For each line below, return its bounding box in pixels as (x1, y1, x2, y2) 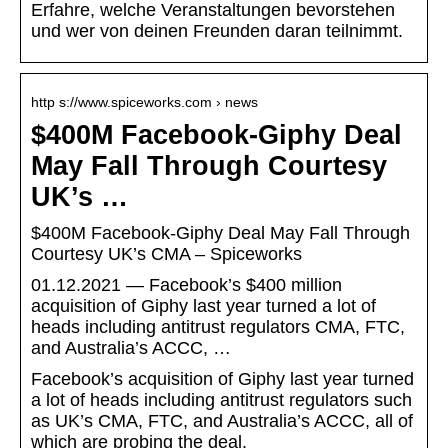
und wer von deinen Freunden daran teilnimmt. (31, 21, 403, 42)
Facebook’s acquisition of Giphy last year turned (31, 369, 414, 390)
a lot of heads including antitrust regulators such (31, 390, 412, 411)
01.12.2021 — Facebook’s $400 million (31, 275, 342, 296)
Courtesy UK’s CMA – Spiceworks (31, 244, 302, 265)
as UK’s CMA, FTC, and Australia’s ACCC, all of (31, 411, 413, 432)
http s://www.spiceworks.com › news (31, 94, 258, 111)
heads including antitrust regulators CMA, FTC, (31, 317, 405, 338)
